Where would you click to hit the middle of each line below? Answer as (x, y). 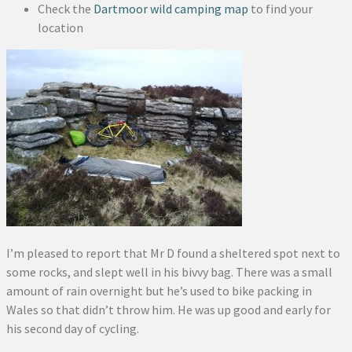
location (60, 27)
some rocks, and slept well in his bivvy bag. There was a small (169, 272)
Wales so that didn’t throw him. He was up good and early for (169, 310)
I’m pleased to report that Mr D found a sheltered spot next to (173, 253)
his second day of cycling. (73, 328)
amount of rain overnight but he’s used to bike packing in (159, 291)
